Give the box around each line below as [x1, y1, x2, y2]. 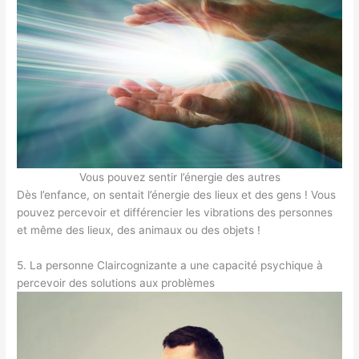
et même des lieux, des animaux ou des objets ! [17, 224, 261, 237]
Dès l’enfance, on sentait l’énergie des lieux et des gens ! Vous [17, 188, 337, 202]
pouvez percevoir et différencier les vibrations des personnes [17, 206, 333, 220]
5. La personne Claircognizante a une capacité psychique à [17, 259, 324, 272]
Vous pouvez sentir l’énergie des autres [79, 171, 280, 184]
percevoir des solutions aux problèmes [17, 276, 216, 290]
